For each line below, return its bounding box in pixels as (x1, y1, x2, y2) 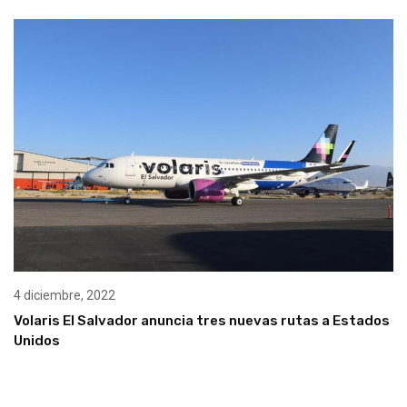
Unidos (14, 333, 60, 350)
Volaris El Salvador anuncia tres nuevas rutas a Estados (14, 313, 390, 330)
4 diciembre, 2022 (14, 288, 115, 303)
